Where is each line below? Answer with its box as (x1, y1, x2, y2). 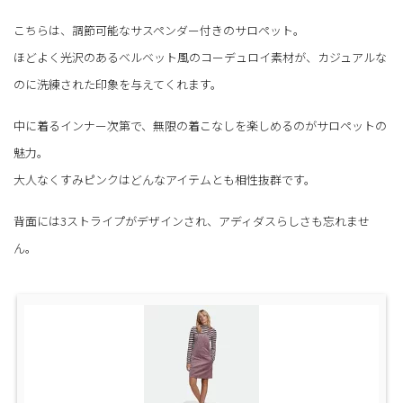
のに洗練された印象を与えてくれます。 (13, 75, 222, 93)
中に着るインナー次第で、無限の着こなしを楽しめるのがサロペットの (13, 116, 387, 134)
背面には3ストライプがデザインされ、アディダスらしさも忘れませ (13, 211, 370, 229)
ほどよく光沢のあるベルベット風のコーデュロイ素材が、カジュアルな (13, 48, 387, 66)
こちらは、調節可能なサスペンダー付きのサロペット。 (13, 21, 305, 39)
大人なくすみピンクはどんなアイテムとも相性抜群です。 (13, 170, 316, 188)
